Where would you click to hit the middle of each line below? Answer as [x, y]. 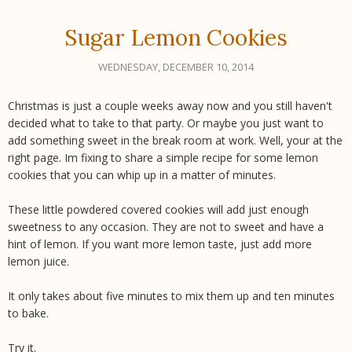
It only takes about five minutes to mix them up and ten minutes [171, 295]
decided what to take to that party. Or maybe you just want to [166, 123]
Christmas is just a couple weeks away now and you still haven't [170, 105]
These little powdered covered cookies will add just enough [158, 209]
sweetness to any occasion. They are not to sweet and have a [166, 226]
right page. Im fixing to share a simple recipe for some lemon [163, 157]
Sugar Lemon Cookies [176, 37]
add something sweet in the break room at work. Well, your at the [175, 140]
